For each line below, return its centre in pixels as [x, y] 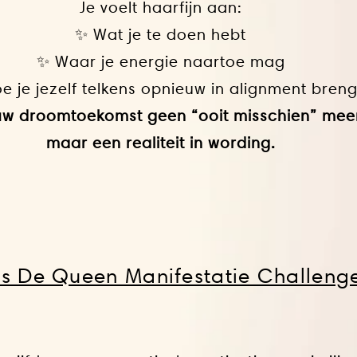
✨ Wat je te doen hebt [161, 34]
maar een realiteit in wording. [161, 143]
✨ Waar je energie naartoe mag [161, 61]
